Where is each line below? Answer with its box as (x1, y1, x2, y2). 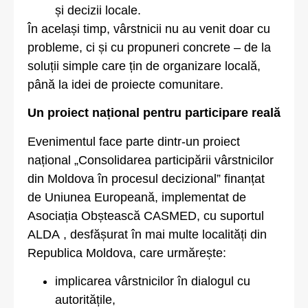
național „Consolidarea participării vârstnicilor (27, 153, 274, 167)
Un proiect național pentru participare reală (27, 106, 280, 120)
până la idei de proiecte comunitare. (27, 78, 223, 92)
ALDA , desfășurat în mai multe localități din (27, 227, 267, 241)
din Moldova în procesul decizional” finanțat (27, 171, 265, 186)
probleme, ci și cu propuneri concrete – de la (27, 41, 271, 55)
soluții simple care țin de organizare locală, (27, 59, 261, 74)
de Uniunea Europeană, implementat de (27, 190, 246, 204)
